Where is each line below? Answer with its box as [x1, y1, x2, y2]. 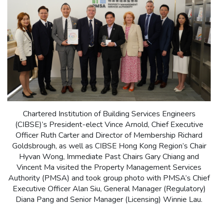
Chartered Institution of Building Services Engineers [22, 109, 196, 120]
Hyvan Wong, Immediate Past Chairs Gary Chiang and [19, 151, 199, 163]
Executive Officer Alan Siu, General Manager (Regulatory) [12, 183, 206, 195]
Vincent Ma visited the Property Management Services [17, 162, 201, 173]
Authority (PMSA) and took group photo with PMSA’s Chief [8, 173, 210, 184]
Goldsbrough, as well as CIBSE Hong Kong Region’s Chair [12, 141, 206, 152]
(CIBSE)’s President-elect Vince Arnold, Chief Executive [15, 119, 203, 130]
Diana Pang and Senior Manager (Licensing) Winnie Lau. [16, 194, 202, 205]
